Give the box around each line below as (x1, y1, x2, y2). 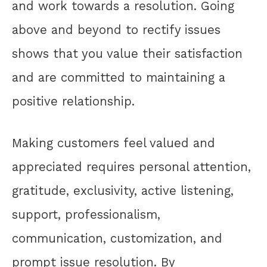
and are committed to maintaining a (12, 70, 225, 85)
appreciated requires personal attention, (12, 160, 251, 175)
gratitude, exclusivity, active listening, (12, 184, 234, 198)
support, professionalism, (12, 207, 160, 222)
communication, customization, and (12, 231, 222, 246)
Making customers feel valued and (12, 136, 215, 151)
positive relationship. (12, 94, 135, 108)
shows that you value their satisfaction (12, 46, 243, 61)
